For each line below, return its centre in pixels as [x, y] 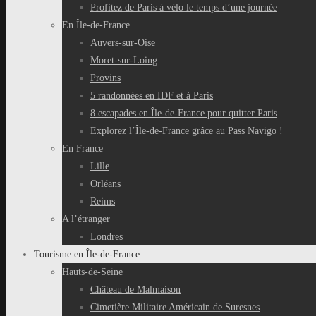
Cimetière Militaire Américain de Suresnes [175, 307]
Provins [105, 78]
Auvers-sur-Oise [123, 43]
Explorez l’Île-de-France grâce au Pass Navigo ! [187, 131]
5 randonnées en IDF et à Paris [152, 96]
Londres [107, 237]
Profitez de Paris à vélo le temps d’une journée [184, 7]
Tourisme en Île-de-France [87, 254]
